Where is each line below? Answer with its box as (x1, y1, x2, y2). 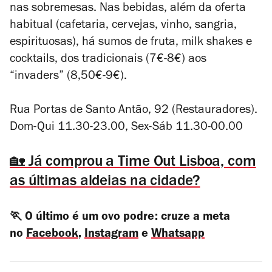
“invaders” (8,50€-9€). (10, 71, 127, 83)
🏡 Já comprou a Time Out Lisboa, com (10, 155, 256, 171)
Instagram (84, 229, 138, 241)
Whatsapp (151, 229, 205, 241)
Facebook (26, 229, 78, 241)
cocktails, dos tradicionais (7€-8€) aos (10, 54, 206, 66)
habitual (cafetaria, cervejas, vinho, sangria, (10, 20, 237, 32)
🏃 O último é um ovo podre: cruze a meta (10, 212, 230, 224)
